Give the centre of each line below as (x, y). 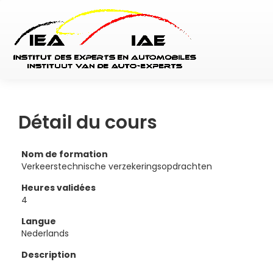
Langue (39, 221)
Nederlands (45, 233)
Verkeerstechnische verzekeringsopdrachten (117, 166)
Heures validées (58, 188)
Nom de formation (65, 154)
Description (49, 255)
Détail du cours (88, 122)
